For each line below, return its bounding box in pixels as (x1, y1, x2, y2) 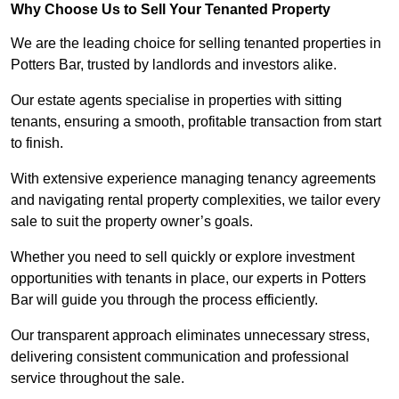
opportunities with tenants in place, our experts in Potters (11, 271, 366, 287)
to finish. (11, 135, 63, 151)
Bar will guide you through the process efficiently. (11, 292, 318, 308)
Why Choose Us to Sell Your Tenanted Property (11, 2, 330, 18)
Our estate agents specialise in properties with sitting (11, 93, 342, 109)
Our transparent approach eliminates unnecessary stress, (11, 328, 370, 344)
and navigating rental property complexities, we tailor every (11, 192, 380, 208)
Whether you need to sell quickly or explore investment (11, 249, 354, 265)
